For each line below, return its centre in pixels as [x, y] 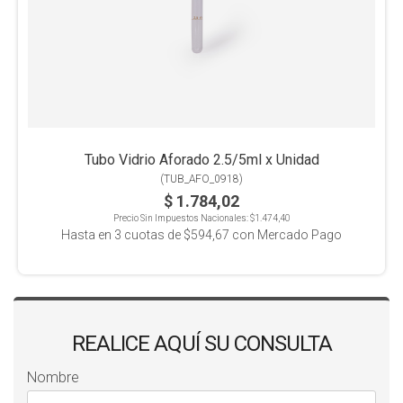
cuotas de [152, 234]
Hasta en [88, 234]
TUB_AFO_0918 [201, 179]
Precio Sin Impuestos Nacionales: [181, 218]
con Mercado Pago [286, 234]
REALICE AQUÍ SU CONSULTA [201, 343]
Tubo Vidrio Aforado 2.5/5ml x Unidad [201, 159]
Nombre [53, 377]
